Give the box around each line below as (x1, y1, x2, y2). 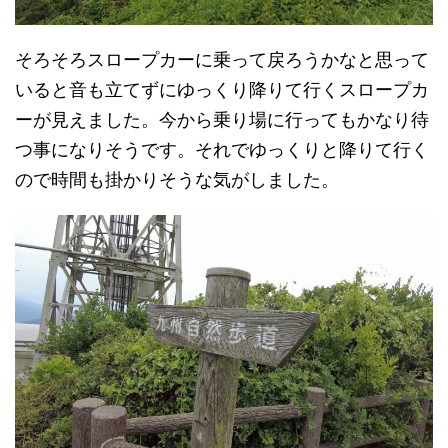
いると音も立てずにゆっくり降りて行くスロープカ (15, 79, 429, 101)
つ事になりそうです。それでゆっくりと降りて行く (15, 139, 429, 161)
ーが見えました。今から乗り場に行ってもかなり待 (15, 109, 429, 131)
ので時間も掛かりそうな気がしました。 (15, 169, 339, 191)
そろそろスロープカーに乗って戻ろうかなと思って (15, 49, 429, 71)
